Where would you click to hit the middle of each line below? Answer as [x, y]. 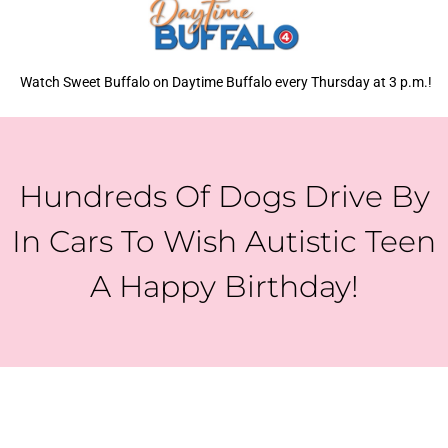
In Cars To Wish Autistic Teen [224, 242]
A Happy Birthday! [224, 287]
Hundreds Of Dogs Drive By [224, 197]
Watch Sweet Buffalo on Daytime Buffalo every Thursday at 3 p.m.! [224, 82]
